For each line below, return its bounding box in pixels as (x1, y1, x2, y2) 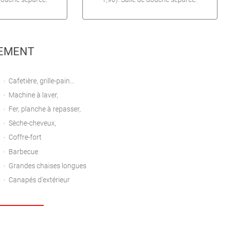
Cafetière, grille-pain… (8, 76, 74, 85)
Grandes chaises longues (8, 161, 86, 170)
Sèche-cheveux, (8, 119, 56, 128)
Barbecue (8, 147, 38, 156)
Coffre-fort (8, 133, 42, 142)
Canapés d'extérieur (8, 175, 70, 184)
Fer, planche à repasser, (8, 104, 81, 114)
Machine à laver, (8, 90, 58, 99)
